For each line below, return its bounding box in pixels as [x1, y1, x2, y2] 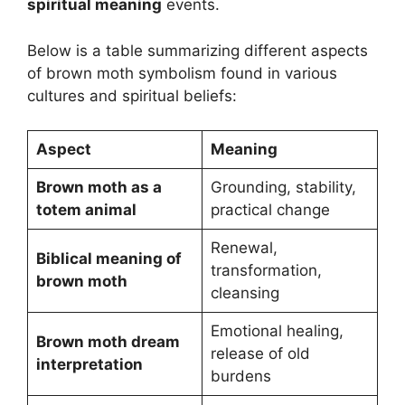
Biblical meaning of [35, 250, 182, 268]
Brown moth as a [35, 178, 162, 197]
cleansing [210, 284, 279, 303]
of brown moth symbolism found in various [27, 63, 337, 82]
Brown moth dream [35, 333, 180, 352]
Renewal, [210, 239, 278, 258]
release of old [210, 344, 310, 363]
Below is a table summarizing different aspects [27, 41, 368, 60]
